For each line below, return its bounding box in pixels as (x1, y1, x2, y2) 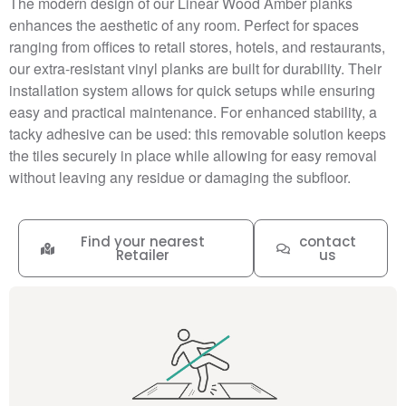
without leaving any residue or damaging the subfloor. (9, 167, 351, 188)
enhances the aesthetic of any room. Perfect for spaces (9, 14, 359, 36)
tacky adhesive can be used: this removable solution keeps (9, 123, 386, 145)
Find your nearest (80, 232, 205, 252)
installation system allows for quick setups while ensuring (9, 80, 375, 101)
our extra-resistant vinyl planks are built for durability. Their (9, 58, 382, 80)
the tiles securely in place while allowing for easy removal (9, 145, 377, 167)
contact (298, 232, 356, 252)
